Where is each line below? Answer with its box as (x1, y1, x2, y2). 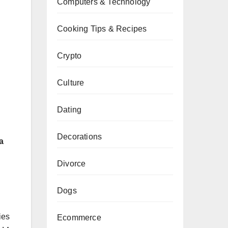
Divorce (57, 159, 86, 168)
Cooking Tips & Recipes (57, 24, 147, 33)
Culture (57, 78, 84, 87)
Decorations (57, 132, 102, 141)
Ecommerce (57, 213, 101, 222)
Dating (57, 105, 82, 114)
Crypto (57, 51, 82, 60)
